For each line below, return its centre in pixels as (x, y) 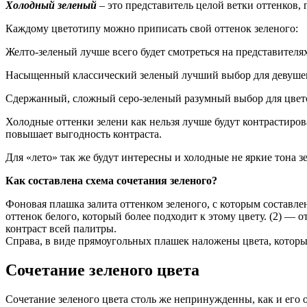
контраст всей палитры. (61, 228)
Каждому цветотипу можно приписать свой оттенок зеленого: (152, 28)
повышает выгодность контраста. (84, 134)
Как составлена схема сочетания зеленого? (111, 180)
